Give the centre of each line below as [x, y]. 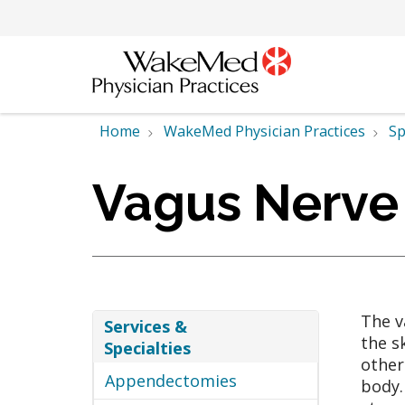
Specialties [148, 348]
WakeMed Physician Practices [264, 131]
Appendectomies [171, 381]
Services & [146, 326]
